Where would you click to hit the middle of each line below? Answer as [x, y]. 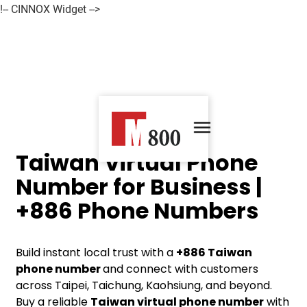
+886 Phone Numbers [137, 211]
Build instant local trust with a [96, 253]
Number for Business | [139, 187]
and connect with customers [181, 269]
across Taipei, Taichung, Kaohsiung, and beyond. [144, 285]
